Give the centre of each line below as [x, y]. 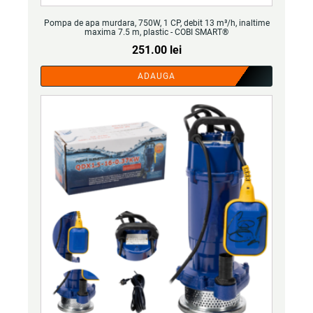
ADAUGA [156, 76]
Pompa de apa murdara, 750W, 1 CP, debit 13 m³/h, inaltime [156, 23]
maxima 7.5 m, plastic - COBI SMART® [156, 32]
